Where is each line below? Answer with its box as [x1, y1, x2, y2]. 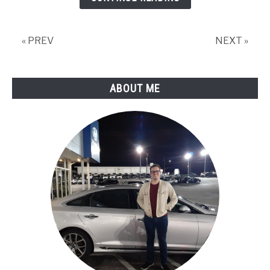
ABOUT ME [110, 82, 160, 95]
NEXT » [215, 35, 248, 46]
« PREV [22, 35, 54, 46]
